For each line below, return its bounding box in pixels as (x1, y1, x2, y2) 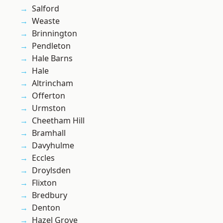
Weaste (32, 15, 60, 27)
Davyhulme (32, 140, 74, 151)
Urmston (32, 103, 66, 114)
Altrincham (32, 78, 73, 89)
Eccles (32, 152, 55, 164)
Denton (32, 202, 60, 214)
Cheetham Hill (32, 115, 85, 126)
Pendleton (32, 40, 71, 52)
